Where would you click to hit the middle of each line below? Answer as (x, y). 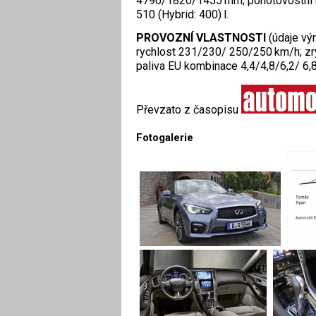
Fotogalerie (164, 138)
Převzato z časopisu (188, 110)
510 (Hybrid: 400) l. (182, 15)
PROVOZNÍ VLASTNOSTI (202, 38)
